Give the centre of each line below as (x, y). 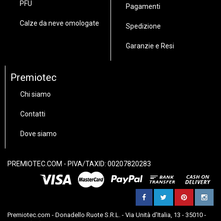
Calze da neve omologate (59, 23)
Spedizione (143, 26)
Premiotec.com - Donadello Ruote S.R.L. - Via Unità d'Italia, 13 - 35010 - (107, 215)
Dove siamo (38, 134)
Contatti (33, 114)
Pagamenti (143, 6)
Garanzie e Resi (150, 46)
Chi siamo (36, 94)
